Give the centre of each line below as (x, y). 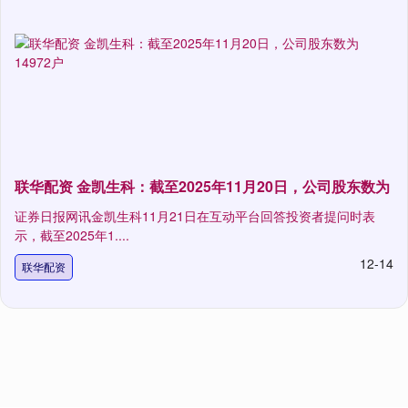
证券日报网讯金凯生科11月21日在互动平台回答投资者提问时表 (195, 216)
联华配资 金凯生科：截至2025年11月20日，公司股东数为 (202, 187)
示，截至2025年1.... (72, 235)
